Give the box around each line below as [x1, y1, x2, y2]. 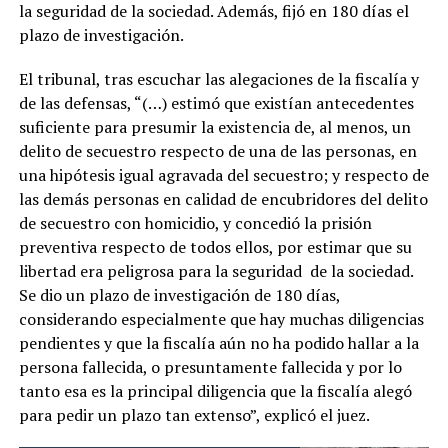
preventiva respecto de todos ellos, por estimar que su [18, 235, 412, 258]
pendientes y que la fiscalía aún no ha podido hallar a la [18, 331, 419, 354]
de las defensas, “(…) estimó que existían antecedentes [18, 91, 414, 114]
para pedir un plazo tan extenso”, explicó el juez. [18, 403, 370, 426]
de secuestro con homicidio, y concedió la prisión [18, 211, 372, 234]
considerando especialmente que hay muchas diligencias [18, 307, 424, 330]
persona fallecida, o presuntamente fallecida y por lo [18, 355, 402, 378]
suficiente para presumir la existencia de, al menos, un [18, 115, 411, 138]
